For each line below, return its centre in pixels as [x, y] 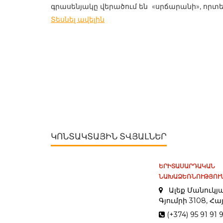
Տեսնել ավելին [78, 19]
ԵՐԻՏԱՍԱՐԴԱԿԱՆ [187, 166]
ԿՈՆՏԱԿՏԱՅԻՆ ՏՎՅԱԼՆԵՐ [109, 136]
